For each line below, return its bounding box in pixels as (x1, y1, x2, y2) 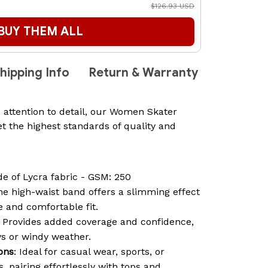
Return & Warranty (89, 65, 198, 81)
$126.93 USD (151, 2, 194, 11)
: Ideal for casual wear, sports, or (14, 246, 165, 258)
